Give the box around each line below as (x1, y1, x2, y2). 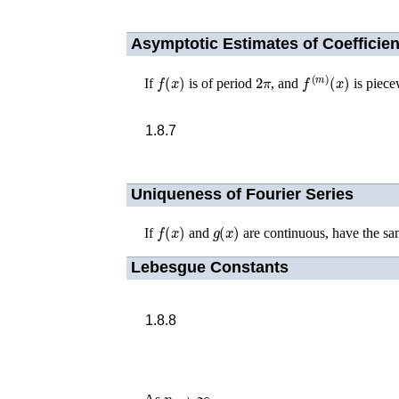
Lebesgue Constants (130, 258, 289, 277)
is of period (184, 75, 256, 91)
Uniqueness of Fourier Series (130, 185, 354, 204)
